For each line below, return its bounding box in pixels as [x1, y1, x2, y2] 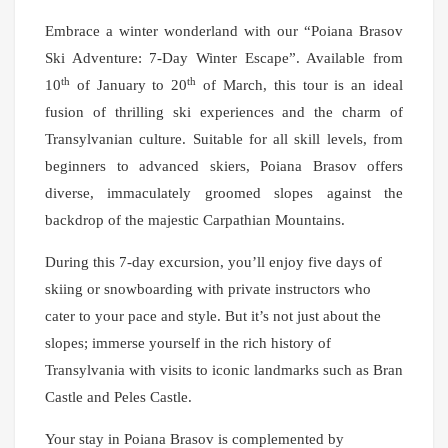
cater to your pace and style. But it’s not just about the [45, 308, 381, 325]
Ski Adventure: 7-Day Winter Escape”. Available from [45, 50, 403, 67]
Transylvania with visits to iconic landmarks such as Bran [45, 362, 403, 379]
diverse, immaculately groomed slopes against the [45, 185, 403, 202]
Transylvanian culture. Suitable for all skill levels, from [45, 131, 403, 148]
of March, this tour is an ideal [196, 77, 404, 94]
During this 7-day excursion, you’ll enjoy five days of [45, 254, 382, 271]
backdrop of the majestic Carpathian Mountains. [45, 212, 345, 229]
